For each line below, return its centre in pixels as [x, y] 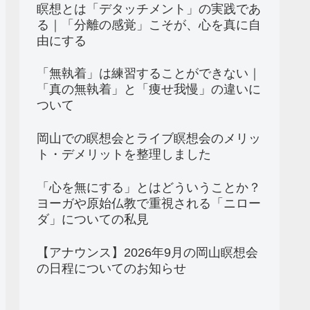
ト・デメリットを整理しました [124, 155]
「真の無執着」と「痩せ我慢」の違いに [149, 90]
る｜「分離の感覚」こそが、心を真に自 [149, 25]
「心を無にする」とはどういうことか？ [149, 188]
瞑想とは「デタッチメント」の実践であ [149, 9]
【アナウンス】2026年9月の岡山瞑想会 [147, 252]
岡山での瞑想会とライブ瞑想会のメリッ [149, 139]
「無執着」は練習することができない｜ [149, 74]
